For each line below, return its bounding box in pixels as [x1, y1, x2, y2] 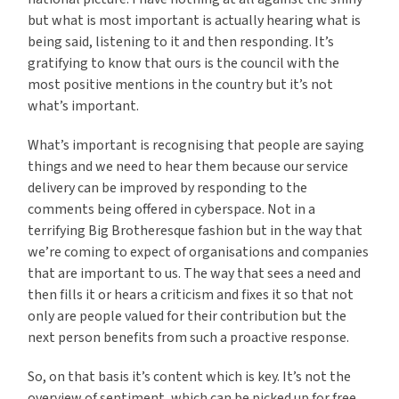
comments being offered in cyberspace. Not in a [28, 199, 316, 220]
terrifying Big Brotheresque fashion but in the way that [28, 221, 363, 241]
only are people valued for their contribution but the [28, 306, 347, 327]
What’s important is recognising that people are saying [28, 135, 365, 156]
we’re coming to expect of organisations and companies [28, 242, 370, 263]
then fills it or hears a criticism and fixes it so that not [28, 285, 354, 305]
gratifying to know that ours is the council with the [28, 53, 340, 74]
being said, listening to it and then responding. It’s [28, 32, 335, 53]
